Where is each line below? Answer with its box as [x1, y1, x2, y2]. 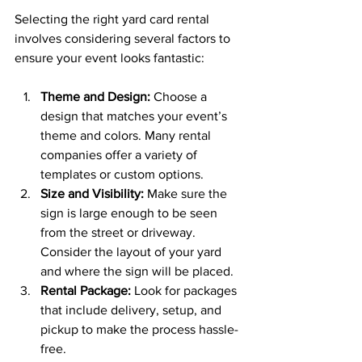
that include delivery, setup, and [40, 303, 225, 318]
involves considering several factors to [15, 32, 234, 46]
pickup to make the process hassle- [40, 322, 238, 337]
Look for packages [131, 284, 240, 298]
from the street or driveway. [40, 225, 199, 240]
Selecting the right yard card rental [15, 12, 213, 27]
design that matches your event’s [40, 109, 230, 124]
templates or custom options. [40, 167, 204, 182]
